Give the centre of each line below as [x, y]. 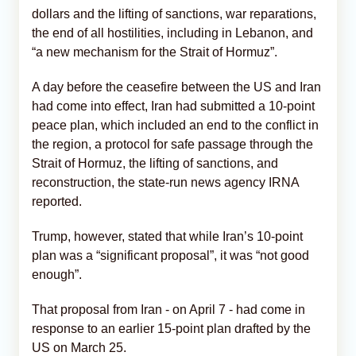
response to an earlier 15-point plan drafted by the [171, 328]
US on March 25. [79, 347]
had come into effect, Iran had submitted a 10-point [173, 106]
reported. [57, 201]
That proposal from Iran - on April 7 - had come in [168, 309]
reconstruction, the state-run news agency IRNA [165, 182]
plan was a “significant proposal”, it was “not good [170, 255]
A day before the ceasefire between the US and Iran [176, 87]
